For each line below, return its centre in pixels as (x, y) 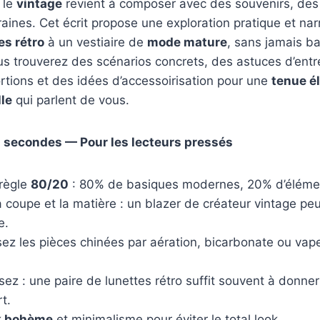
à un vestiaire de (96, 42)
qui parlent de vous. (71, 100)
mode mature (187, 42)
